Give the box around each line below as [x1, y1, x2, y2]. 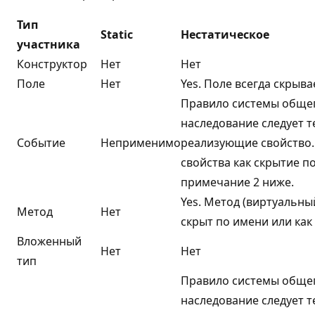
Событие [17, 134, 65, 150]
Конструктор [17, 56, 87, 72]
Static [101, 26, 133, 42]
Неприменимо [101, 134, 181, 150]
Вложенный [17, 233, 82, 249]
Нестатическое [181, 26, 269, 42]
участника [17, 36, 80, 52]
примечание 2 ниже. [181, 174, 294, 190]
